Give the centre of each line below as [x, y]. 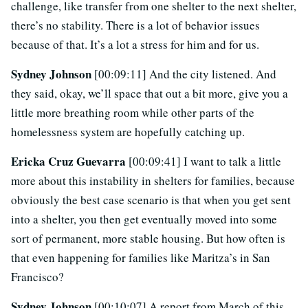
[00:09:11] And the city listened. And [185, 74]
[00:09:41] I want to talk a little [205, 162]
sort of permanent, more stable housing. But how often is [148, 239]
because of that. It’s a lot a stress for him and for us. [135, 45]
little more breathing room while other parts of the [133, 113]
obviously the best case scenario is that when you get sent [151, 200]
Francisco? [37, 277]
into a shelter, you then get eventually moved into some [144, 219]
